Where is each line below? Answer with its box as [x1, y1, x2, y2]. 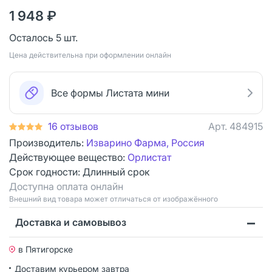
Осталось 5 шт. [9, 31, 78, 44]
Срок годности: [9, 165, 83, 178]
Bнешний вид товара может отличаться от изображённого [9, 194, 218, 203]
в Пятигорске [18, 243, 73, 254]
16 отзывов [48, 120, 98, 132]
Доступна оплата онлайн [9, 180, 123, 192]
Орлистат [127, 151, 171, 163]
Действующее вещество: [9, 151, 127, 163]
